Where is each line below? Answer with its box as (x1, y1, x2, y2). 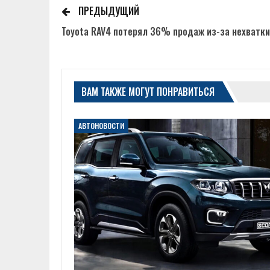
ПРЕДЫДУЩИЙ (76, 4, 139, 19)
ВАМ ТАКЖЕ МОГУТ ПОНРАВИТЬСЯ (81, 84, 215, 99)
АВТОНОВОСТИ (78, 121, 124, 131)
